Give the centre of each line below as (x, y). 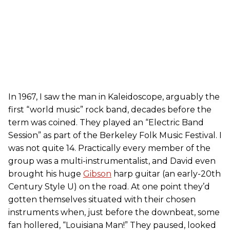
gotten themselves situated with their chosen (102, 199)
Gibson (97, 174)
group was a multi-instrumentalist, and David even (112, 161)
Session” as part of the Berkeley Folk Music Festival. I (115, 135)
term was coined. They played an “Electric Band (106, 122)
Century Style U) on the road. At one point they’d (109, 186)
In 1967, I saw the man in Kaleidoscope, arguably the (114, 97)
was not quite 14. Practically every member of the (109, 148)
